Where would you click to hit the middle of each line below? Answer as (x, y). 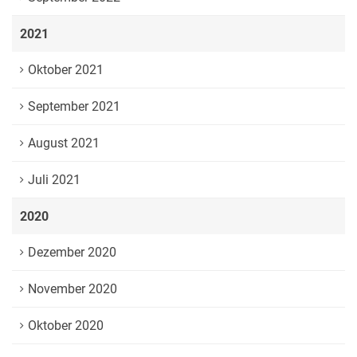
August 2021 (64, 143)
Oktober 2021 (66, 70)
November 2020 (73, 289)
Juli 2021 (54, 180)
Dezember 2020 (72, 252)
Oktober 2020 (66, 326)
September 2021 (74, 106)
